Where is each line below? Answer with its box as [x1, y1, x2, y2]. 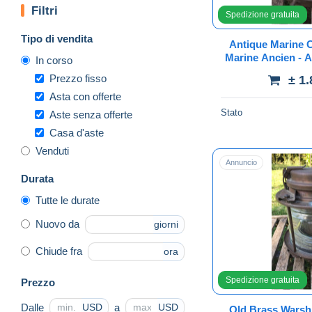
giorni [154, 219, 178, 231]
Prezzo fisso [49, 72, 107, 84]
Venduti [36, 144, 69, 157]
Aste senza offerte [49, 108, 132, 120]
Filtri [31, 3, 58, 17]
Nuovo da [36, 218, 79, 231]
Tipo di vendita [21, 32, 93, 45]
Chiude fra [36, 245, 82, 258]
